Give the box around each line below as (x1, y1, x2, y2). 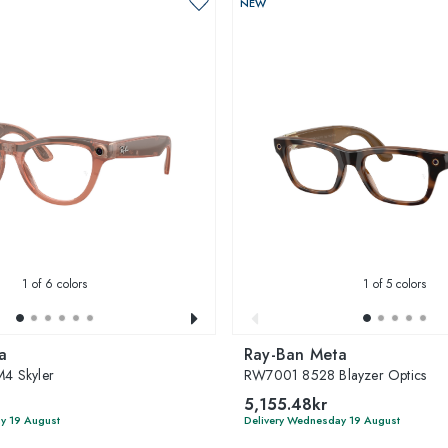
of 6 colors (27, 274, 87, 293)
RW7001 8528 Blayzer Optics (244, 364, 427, 385)
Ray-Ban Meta (244, 342, 348, 366)
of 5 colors (368, 274, 426, 293)
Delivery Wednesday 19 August (244, 411, 400, 428)
